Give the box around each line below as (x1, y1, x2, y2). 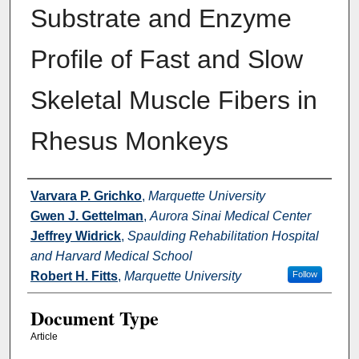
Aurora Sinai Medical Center (149, 208, 311, 223)
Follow (292, 268, 317, 279)
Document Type (30, 303, 159, 332)
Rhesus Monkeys (30, 126, 228, 155)
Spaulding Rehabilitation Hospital (127, 228, 319, 243)
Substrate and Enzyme (30, 3, 292, 33)
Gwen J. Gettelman (30, 208, 143, 223)
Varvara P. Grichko (30, 188, 142, 203)
